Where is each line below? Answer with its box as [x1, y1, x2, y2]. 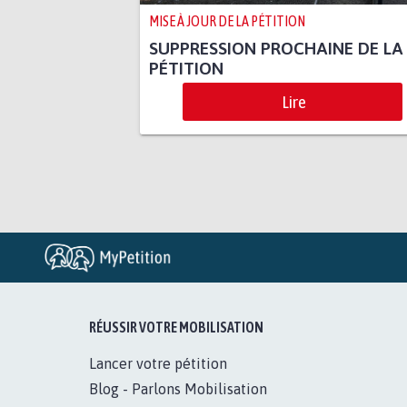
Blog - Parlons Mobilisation [89, 381, 268, 398]
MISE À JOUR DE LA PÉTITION [148, 13, 305, 30]
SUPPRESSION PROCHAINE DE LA [148, 38, 403, 59]
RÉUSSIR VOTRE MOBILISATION [89, 319, 264, 336]
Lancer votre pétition [89, 355, 228, 372]
